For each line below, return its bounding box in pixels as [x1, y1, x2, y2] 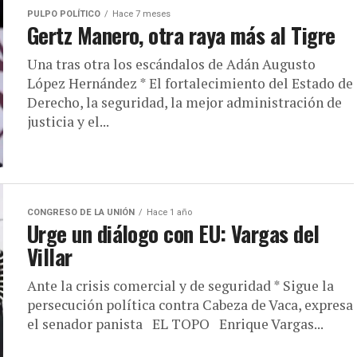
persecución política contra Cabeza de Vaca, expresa [27, 296, 353, 314]
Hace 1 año [147, 207, 192, 218]
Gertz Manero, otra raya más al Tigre [27, 19, 335, 51]
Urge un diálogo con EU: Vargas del [27, 218, 320, 249]
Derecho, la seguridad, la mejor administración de [27, 93, 342, 112]
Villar [27, 241, 73, 273]
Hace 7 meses [112, 9, 171, 19]
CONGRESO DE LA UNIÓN [27, 207, 135, 218]
